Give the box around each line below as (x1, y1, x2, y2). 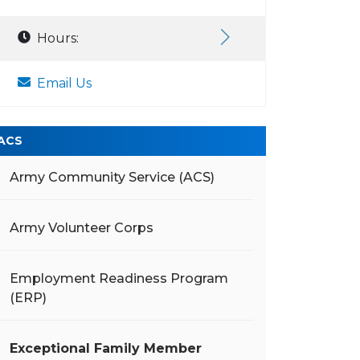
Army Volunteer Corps (10, 220, 153, 235)
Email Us (37, 76, 92, 91)
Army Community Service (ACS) (10, 170, 215, 185)
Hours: (37, 31, 79, 46)
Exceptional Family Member (10, 341, 202, 356)
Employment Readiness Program (10, 271, 228, 286)
